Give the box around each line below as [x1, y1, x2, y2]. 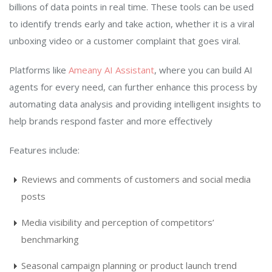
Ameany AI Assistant [69, 63, 154, 76]
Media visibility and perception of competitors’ [21, 216, 214, 228]
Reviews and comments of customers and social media [21, 172, 251, 185]
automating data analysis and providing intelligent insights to [9, 97, 261, 110]
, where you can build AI [154, 63, 253, 76]
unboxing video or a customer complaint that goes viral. [9, 34, 240, 47]
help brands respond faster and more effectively [9, 114, 212, 127]
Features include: [9, 143, 80, 156]
